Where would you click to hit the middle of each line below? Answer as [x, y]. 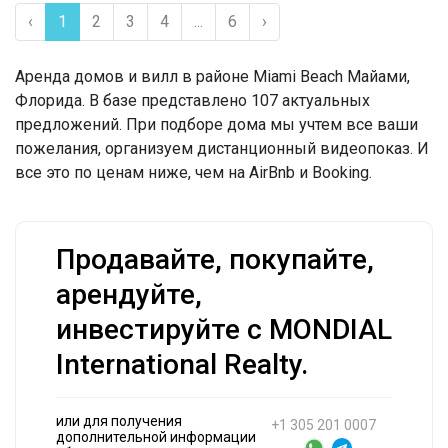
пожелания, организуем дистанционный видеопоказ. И [222, 148]
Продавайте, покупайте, [215, 260]
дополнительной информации [156, 437]
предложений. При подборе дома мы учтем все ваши [216, 124]
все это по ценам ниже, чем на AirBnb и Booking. [193, 172]
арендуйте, [129, 295]
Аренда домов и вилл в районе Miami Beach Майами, [212, 76]
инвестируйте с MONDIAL [224, 330]
